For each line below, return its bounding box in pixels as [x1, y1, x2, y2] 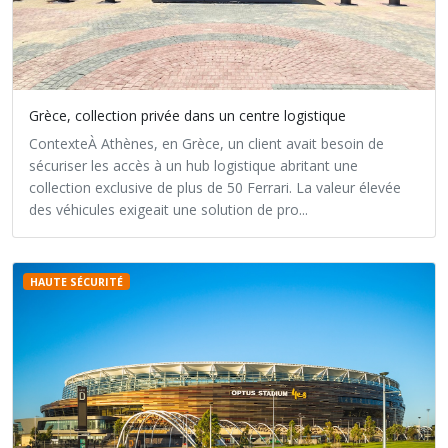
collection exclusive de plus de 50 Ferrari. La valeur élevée [29, 178, 401, 197]
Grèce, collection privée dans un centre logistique [29, 106, 346, 125]
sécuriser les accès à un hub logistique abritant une [29, 156, 358, 175]
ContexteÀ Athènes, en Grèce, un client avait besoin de [29, 134, 384, 153]
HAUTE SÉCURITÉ [29, 274, 123, 289]
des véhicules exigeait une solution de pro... [29, 200, 308, 219]
